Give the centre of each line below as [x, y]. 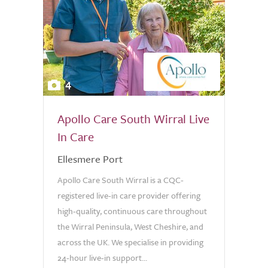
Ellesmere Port [90, 159]
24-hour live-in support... [102, 258]
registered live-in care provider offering [129, 195]
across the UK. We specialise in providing [130, 242]
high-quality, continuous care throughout [132, 211]
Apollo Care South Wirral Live [133, 119]
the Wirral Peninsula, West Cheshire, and [130, 226]
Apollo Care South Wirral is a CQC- [121, 180]
